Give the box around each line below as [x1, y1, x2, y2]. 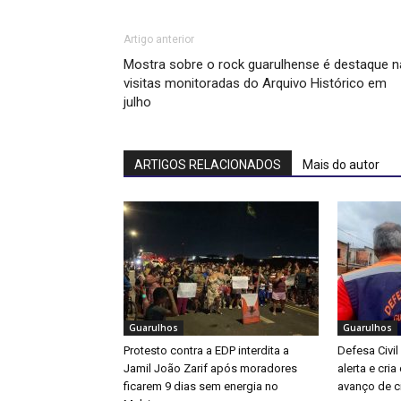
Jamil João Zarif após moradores [124, 362, 297, 376]
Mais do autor [303, 158, 380, 173]
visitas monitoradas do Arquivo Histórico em [124, 75, 387, 92]
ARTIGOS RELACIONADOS [134, 158, 281, 173]
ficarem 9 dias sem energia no [124, 380, 278, 394]
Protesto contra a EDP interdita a [124, 344, 289, 358]
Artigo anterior [124, 33, 194, 47]
